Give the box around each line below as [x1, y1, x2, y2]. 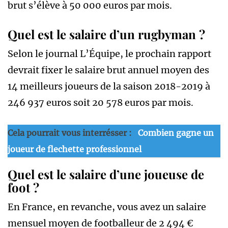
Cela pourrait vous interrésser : [8, 127, 134, 138]
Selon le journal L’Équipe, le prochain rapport [8, 47, 211, 60]
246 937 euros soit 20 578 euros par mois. [8, 96, 193, 108]
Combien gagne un [138, 127, 214, 138]
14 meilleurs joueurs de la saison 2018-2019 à [8, 80, 210, 92]
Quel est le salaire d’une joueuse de [8, 165, 204, 182]
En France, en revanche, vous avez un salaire [8, 201, 206, 213]
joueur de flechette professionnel [8, 144, 141, 154]
